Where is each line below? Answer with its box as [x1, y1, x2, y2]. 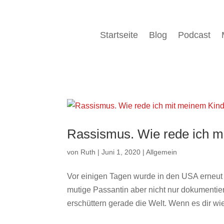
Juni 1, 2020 [101, 147, 141, 156]
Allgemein [146, 147, 177, 156]
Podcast [177, 29, 210, 40]
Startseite [99, 29, 138, 40]
